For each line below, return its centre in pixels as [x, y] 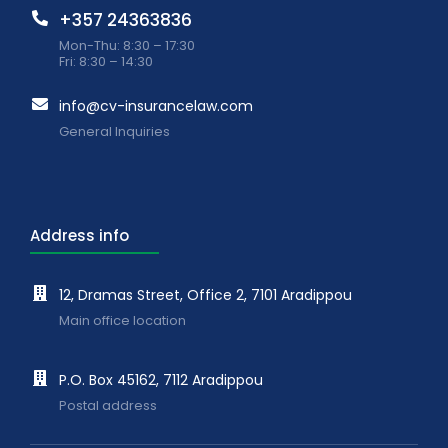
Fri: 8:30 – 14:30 [106, 61]
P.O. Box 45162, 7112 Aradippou [161, 379]
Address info [79, 235]
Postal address [108, 405]
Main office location [123, 320]
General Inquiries [115, 131]
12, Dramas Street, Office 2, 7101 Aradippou [206, 294]
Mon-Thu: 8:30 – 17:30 [127, 45]
